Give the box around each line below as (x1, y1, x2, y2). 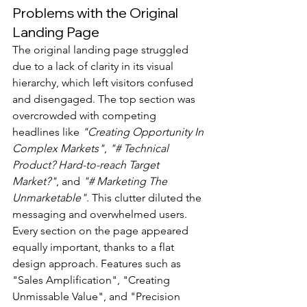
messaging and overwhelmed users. (12, 208, 187, 221)
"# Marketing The (83, 175, 170, 188)
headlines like (12, 125, 82, 138)
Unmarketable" (12, 191, 86, 204)
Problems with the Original (12, 4, 181, 21)
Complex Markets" (12, 142, 104, 155)
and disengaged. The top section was (12, 93, 198, 106)
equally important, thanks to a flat (12, 241, 177, 254)
